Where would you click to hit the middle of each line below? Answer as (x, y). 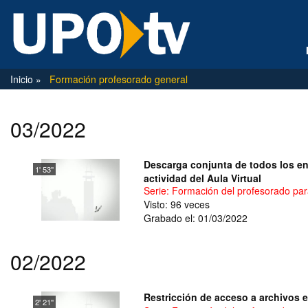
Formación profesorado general (119, 79)
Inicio (23, 79)
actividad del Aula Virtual (202, 178)
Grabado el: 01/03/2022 (196, 218)
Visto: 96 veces (177, 204)
